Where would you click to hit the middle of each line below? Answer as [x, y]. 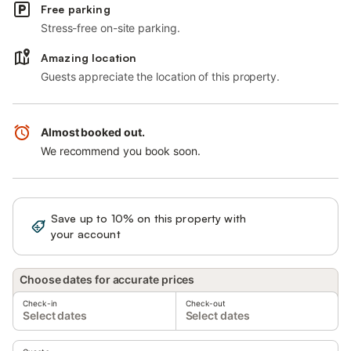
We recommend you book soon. [121, 151]
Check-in [40, 303]
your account [86, 234]
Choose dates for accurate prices [107, 279]
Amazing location [89, 58]
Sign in [295, 226]
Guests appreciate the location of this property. [160, 76]
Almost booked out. [93, 132]
